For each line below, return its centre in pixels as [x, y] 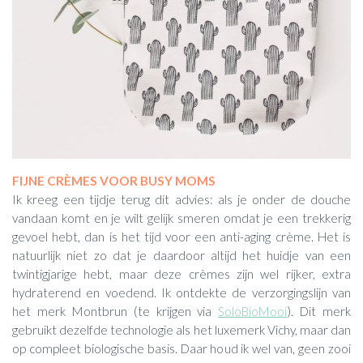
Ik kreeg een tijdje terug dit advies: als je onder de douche [181, 199]
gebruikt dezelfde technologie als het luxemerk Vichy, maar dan [181, 329]
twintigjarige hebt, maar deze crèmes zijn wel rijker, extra [181, 273]
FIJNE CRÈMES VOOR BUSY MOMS [114, 180]
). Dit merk [319, 311]
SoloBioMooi [253, 311]
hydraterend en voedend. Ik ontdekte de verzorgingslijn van [181, 292]
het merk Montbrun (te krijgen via [115, 311]
